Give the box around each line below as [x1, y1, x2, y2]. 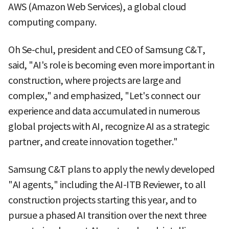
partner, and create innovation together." [8, 135, 178, 148]
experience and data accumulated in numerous [8, 105, 200, 117]
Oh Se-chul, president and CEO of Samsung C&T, [8, 43, 205, 56]
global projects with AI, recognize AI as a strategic [8, 120, 209, 132]
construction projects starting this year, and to [8, 194, 196, 206]
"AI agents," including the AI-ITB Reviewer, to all [8, 178, 205, 191]
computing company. [8, 16, 96, 28]
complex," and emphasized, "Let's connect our [8, 89, 200, 102]
